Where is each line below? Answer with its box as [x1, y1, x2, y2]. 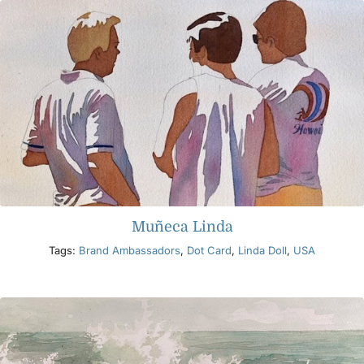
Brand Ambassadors [79, 243, 180, 257]
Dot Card [187, 243, 232, 257]
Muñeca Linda [131, 218, 233, 235]
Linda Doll [238, 243, 287, 257]
